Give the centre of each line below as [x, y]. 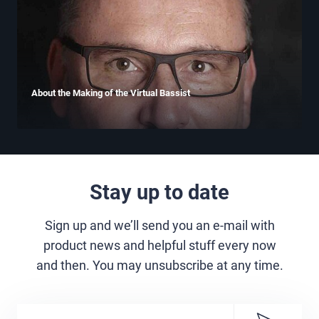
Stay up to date [159, 192]
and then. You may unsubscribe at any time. [159, 265]
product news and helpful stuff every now [159, 245]
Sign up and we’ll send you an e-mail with [159, 225]
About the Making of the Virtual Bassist [111, 93]
